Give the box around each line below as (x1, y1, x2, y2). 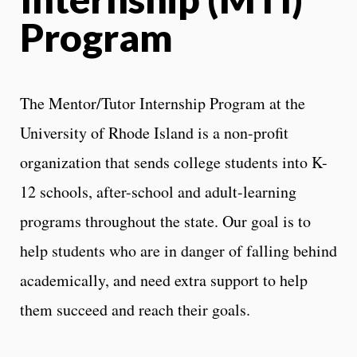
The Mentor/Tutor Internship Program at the (20, 92, 305, 114)
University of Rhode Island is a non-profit (20, 121, 288, 143)
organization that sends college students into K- (20, 151, 328, 173)
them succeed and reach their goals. (20, 298, 250, 320)
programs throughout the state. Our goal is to (20, 210, 311, 232)
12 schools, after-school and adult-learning (20, 180, 296, 202)
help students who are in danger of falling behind (20, 239, 337, 261)
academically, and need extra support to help (20, 269, 308, 291)
